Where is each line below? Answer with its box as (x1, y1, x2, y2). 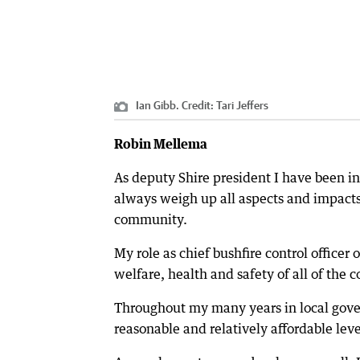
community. (114, 211, 187, 227)
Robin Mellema (114, 135, 207, 152)
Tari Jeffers (216, 98, 268, 112)
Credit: (179, 98, 216, 112)
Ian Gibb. (136, 98, 179, 112)
